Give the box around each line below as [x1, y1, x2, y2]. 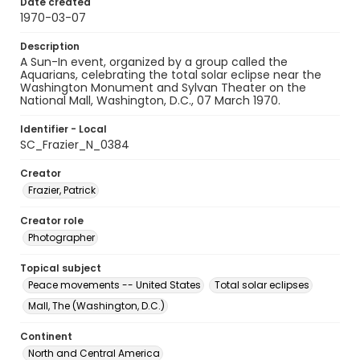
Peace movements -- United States [28, 278, 201, 292]
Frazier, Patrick [28, 183, 96, 197]
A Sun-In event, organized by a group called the [20, 54, 288, 70]
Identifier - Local [20, 122, 107, 136]
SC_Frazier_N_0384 [20, 137, 129, 153]
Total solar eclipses [215, 278, 309, 292]
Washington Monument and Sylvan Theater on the [20, 80, 306, 96]
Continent [20, 329, 72, 343]
